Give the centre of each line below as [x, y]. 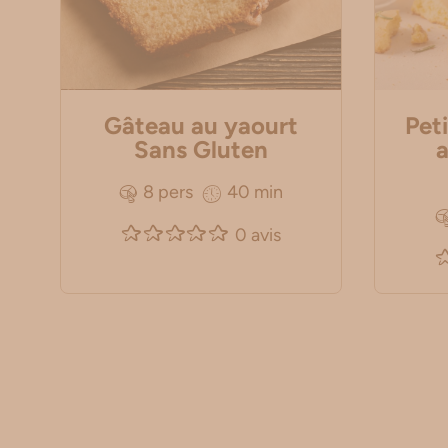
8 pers [167, 192]
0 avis [257, 234]
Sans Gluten [201, 149]
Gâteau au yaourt [201, 125]
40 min [254, 192]
